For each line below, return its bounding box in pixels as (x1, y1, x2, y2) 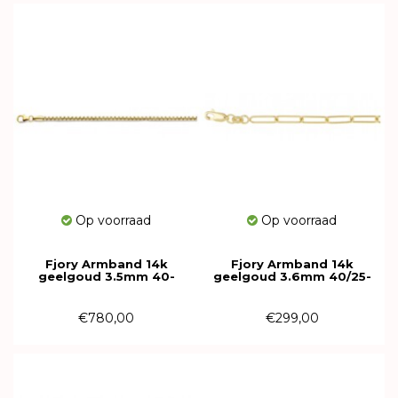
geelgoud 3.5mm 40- (37, 269, 175, 283)
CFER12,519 (256, 282, 328, 296)
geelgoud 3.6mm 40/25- (212, 269, 371, 283)
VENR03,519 (68, 282, 144, 296)
